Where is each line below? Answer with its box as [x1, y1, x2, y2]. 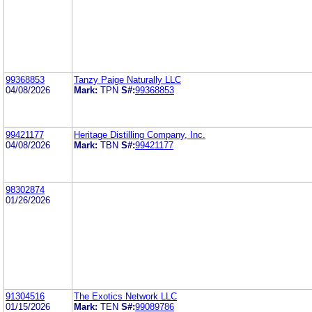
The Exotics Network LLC [74, 290, 177, 302]
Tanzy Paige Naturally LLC [74, 74, 181, 85]
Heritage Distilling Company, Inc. [74, 129, 205, 140]
